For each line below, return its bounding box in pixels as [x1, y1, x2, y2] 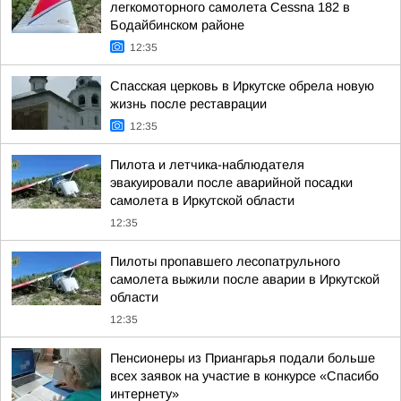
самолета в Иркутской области [110, 193, 294, 208]
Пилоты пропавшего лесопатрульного [110, 254, 340, 269]
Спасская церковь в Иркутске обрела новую [110, 79, 374, 93]
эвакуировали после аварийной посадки [110, 175, 353, 190]
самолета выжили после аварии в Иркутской [110, 272, 380, 286]
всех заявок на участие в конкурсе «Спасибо [110, 369, 379, 383]
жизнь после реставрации [110, 97, 267, 111]
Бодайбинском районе [110, 18, 244, 32]
